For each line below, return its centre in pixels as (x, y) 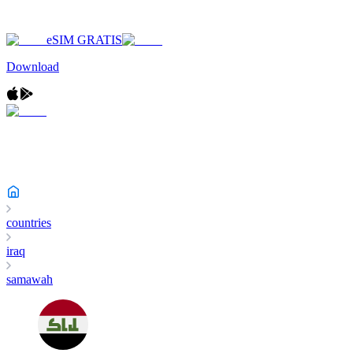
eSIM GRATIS (84, 40)
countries (29, 223)
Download (33, 67)
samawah (30, 279)
